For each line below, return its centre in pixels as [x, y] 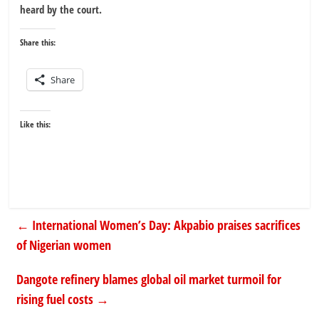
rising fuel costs [57, 299]
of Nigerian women [64, 245]
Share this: [38, 42]
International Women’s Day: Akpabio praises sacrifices [165, 225]
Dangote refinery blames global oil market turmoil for [149, 279]
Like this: [36, 124]
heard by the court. [61, 9]
